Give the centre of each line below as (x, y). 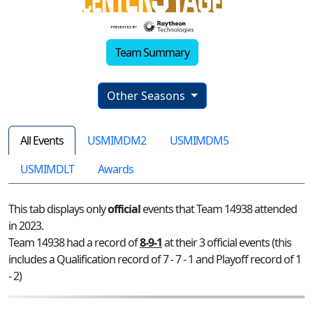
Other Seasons (148, 95)
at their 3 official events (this (227, 242)
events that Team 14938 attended (219, 209)
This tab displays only (58, 209)
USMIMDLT (47, 169)
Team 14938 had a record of (74, 242)
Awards (116, 169)
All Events (42, 140)
